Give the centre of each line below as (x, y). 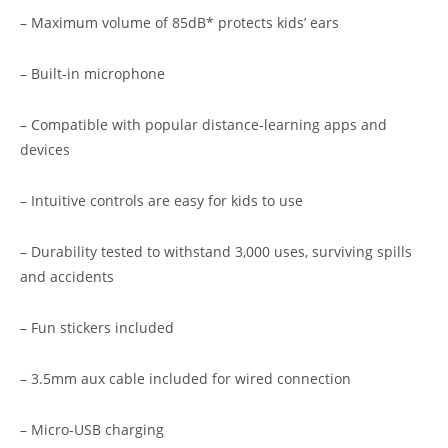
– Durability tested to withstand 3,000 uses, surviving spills (216, 251)
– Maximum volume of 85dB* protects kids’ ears (179, 22)
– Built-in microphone (92, 73)
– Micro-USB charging (92, 429)
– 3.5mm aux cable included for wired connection (185, 378)
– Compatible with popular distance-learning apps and (203, 124)
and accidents (67, 276)
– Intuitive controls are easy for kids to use (161, 200)
